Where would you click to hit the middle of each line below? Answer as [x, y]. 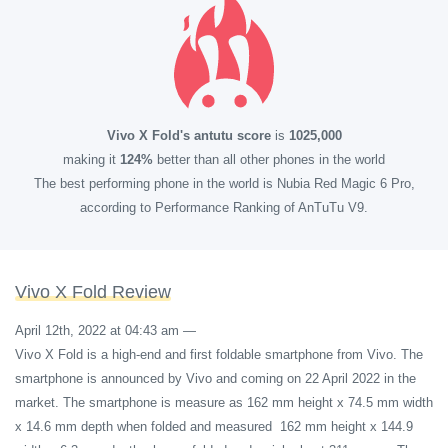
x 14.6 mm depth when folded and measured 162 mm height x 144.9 [214, 426]
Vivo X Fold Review [93, 292]
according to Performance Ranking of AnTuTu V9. [224, 207]
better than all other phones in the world [269, 159]
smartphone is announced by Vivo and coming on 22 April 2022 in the [215, 378]
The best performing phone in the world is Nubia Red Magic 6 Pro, [224, 183]
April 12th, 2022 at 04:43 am [97, 330]
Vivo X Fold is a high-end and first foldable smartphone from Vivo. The [219, 354]
